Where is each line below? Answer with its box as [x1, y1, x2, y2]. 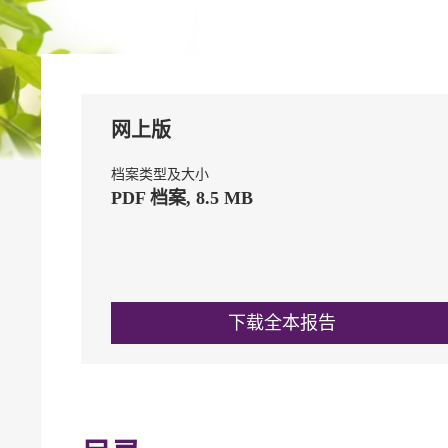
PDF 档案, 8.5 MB [111, 188, 253, 208]
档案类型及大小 [111, 167, 209, 182]
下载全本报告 [227, 312, 336, 333]
